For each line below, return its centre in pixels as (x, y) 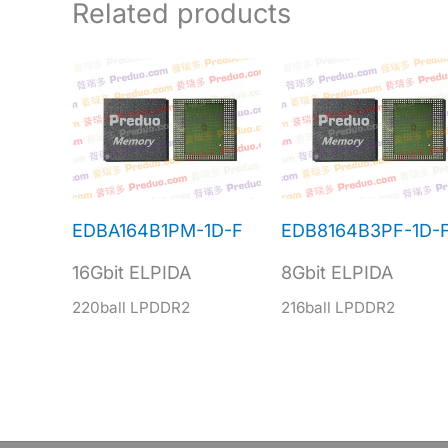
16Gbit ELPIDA (131, 272)
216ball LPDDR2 (337, 307)
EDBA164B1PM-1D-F (157, 230)
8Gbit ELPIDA (336, 272)
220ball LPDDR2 (131, 307)
